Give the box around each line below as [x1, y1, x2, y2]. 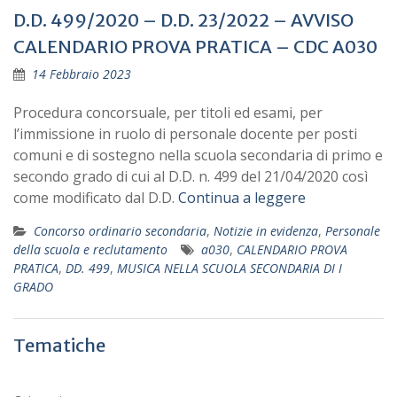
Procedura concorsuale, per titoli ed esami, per [13, 103, 323, 122]
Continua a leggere [178, 188, 306, 207]
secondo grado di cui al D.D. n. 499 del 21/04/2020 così [13, 167, 368, 186]
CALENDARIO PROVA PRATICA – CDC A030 [13, 35, 378, 58]
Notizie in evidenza [214, 222, 318, 239]
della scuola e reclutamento [13, 241, 167, 258]
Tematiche [13, 334, 105, 356]
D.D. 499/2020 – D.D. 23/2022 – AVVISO [13, 9, 354, 31]
